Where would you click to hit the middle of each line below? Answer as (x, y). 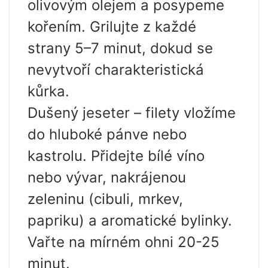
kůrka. (48, 92)
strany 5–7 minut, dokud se (120, 48)
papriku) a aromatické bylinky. (130, 221)
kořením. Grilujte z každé (112, 27)
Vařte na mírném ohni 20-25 (124, 242)
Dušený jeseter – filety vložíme (132, 113)
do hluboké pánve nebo (107, 135)
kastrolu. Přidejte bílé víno (116, 156)
